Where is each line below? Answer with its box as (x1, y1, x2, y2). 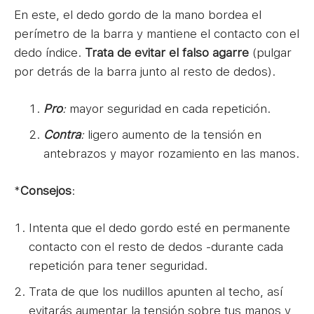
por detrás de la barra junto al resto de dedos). (14, 64, 275, 78)
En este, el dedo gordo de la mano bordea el (14, 7, 261, 22)
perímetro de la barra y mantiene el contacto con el (14, 26, 299, 41)
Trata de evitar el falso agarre (85, 45, 249, 60)
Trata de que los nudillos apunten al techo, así (29, 284, 282, 299)
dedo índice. (14, 45, 85, 60)
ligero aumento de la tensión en (84, 127, 261, 142)
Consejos (20, 183, 71, 198)
